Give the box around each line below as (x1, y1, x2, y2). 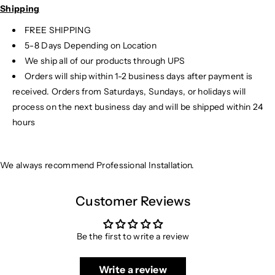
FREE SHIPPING (25, 25, 91, 36)
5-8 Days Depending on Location (25, 40, 157, 51)
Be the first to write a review (76, 231, 190, 242)
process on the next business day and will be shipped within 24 (12, 101, 263, 112)
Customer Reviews (76, 193, 190, 209)
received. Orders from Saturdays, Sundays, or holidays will (12, 86, 246, 97)
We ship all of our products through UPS (25, 55, 185, 66)
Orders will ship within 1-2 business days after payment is (25, 71, 253, 82)
